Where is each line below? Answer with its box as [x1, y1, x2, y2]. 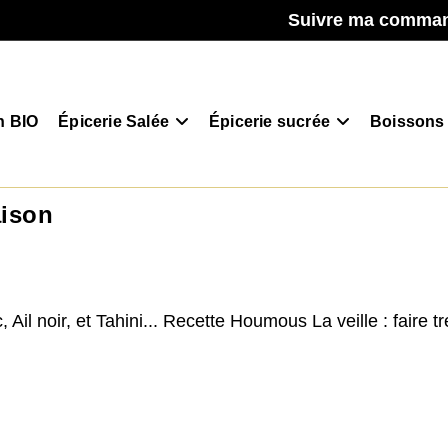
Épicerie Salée [58, 113, 169, 130]
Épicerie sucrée [208, 113, 330, 130]
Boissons [369, 113, 445, 130]
